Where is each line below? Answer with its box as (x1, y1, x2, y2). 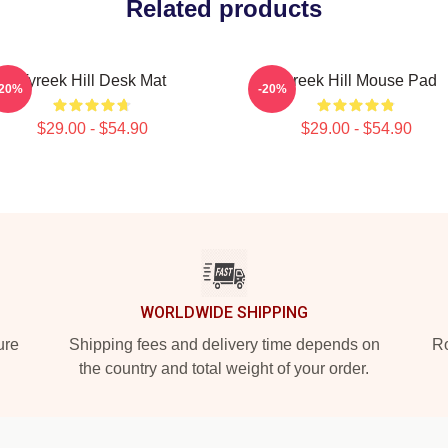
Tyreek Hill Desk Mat (18, 72, 166, 89)
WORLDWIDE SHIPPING (140, 303, 308, 322)
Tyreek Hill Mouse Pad (275, 72, 437, 89)
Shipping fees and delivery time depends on (68, 336, 380, 353)
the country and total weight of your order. (79, 360, 369, 377)
